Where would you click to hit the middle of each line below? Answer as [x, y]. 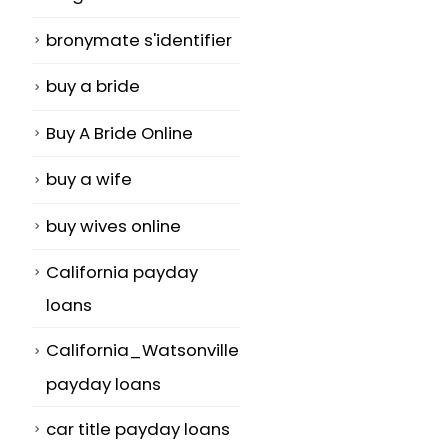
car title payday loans [138, 428]
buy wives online [113, 225]
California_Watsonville [142, 350]
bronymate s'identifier [139, 39]
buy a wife [89, 179]
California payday [122, 272]
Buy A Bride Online [119, 132]
